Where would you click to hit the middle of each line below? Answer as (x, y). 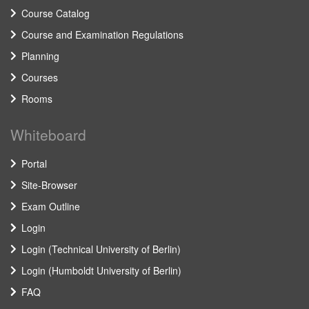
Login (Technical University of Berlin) (101, 249)
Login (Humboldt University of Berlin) (101, 270)
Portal (34, 163)
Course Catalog (56, 13)
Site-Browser (49, 185)
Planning (40, 56)
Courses (40, 77)
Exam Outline (51, 206)
